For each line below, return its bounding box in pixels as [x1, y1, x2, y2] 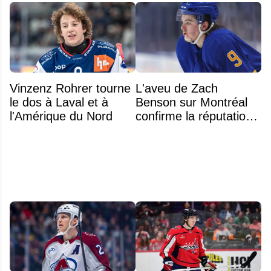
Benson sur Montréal [135, 96, 247, 109]
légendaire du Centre [135, 123, 248, 137]
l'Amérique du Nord [10, 109, 113, 123]
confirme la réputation [135, 109, 252, 123]
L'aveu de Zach [135, 82, 218, 96]
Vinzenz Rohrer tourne [10, 82, 131, 96]
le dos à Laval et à [10, 96, 108, 109]
